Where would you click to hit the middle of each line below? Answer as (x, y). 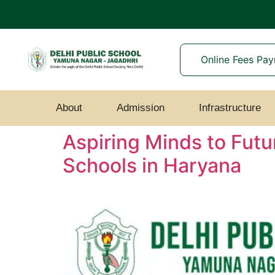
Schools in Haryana (152, 166)
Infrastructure (230, 108)
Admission (140, 108)
